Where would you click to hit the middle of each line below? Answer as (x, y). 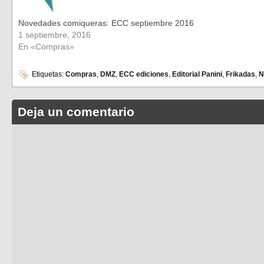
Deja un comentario (76, 112)
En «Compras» (46, 46)
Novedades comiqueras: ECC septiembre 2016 (106, 23)
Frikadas (240, 75)
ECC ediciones (144, 75)
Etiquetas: (48, 75)
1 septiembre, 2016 (55, 34)
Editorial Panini (197, 75)
